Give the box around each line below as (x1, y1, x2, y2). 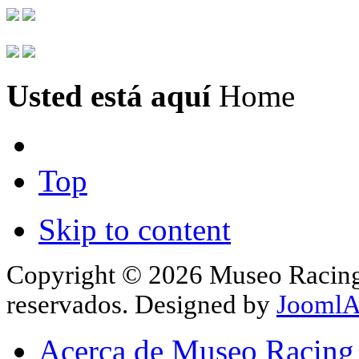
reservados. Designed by (6, 289, 276, 319)
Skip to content (38, 212, 231, 247)
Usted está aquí (6, 78, 211, 113)
